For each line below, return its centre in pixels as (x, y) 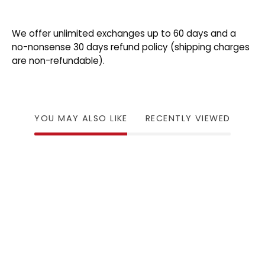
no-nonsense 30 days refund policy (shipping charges (131, 47)
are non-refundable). (58, 60)
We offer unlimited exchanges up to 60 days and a (124, 33)
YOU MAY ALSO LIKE (81, 118)
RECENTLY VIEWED (188, 118)
